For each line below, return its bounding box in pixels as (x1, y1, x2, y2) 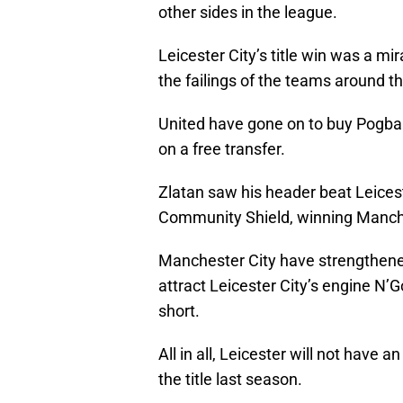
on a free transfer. (158, 139, 285, 159)
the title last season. (158, 370, 302, 390)
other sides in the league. (158, 3, 337, 22)
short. (158, 301, 200, 321)
